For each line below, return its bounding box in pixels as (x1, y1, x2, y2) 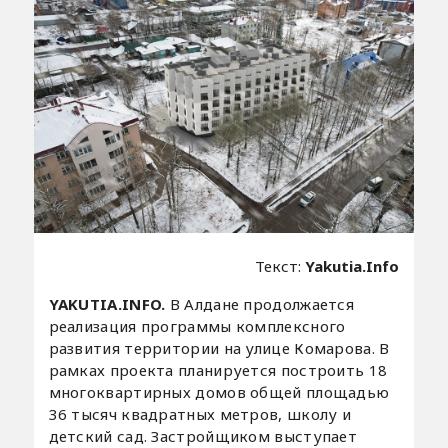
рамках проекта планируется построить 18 (48, 359, 388, 380)
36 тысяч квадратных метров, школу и (48, 403, 352, 424)
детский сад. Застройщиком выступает (48, 425, 358, 446)
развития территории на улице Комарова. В (48, 337, 390, 358)
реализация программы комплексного (48, 315, 346, 336)
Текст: (255, 255, 306, 276)
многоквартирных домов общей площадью (48, 381, 390, 402)
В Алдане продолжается (169, 293, 355, 314)
